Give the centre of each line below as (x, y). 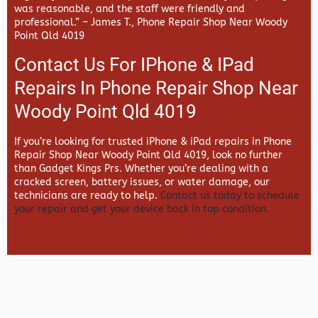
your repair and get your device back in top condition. (142, 209)
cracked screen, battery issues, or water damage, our (142, 182)
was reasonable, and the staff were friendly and (130, 9)
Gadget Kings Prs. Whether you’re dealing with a (154, 168)
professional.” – (53, 22)
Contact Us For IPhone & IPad (134, 65)
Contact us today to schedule (230, 195)
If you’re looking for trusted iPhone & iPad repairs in (139, 141)
